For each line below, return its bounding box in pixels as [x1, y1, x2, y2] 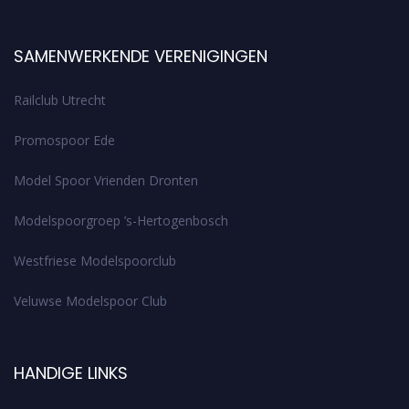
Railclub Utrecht [14, 91, 106, 109]
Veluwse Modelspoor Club [14, 292, 167, 309]
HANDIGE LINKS [14, 362, 128, 384]
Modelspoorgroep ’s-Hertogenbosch [14, 212, 228, 229]
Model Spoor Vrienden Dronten [14, 172, 198, 189]
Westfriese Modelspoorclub [14, 252, 176, 269]
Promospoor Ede [14, 131, 115, 149]
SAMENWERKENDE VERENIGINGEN [14, 45, 267, 68]
